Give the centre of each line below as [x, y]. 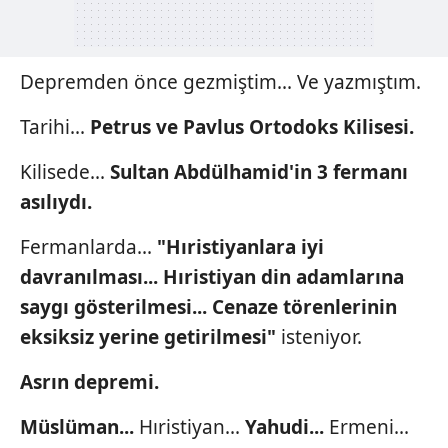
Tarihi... [55, 126]
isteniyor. [321, 336]
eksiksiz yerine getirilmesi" [148, 336]
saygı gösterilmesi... [116, 306]
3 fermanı [362, 171]
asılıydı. [56, 201]
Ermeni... [369, 426]
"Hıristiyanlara [226, 246]
